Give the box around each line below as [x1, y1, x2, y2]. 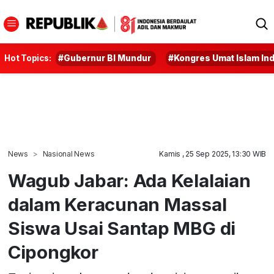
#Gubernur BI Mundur [58, 53, 152, 63]
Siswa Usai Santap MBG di [7, 217, 236, 239]
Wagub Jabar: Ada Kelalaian [7, 169, 251, 191]
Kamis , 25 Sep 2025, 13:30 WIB [159, 149, 267, 158]
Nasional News [42, 149, 95, 158]
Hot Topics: [4, 53, 51, 63]
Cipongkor [7, 241, 98, 263]
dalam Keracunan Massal [7, 193, 227, 215]
